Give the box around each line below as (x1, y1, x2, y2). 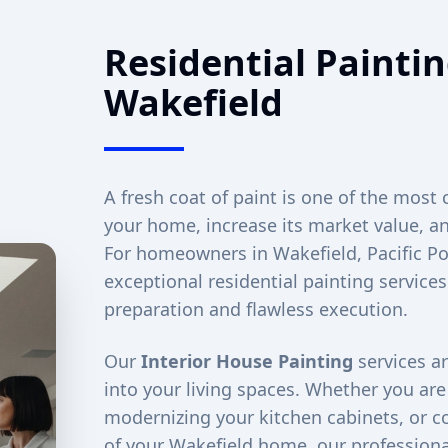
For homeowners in (103, 241, 273, 265)
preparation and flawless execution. (103, 297, 408, 321)
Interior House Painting (140, 349, 353, 373)
